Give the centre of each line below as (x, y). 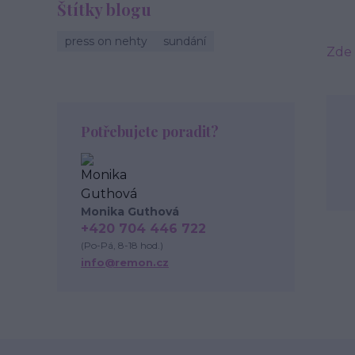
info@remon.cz (125, 262)
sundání (185, 41)
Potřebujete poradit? (150, 132)
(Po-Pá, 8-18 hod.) (122, 245)
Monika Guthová (130, 212)
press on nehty (106, 41)
